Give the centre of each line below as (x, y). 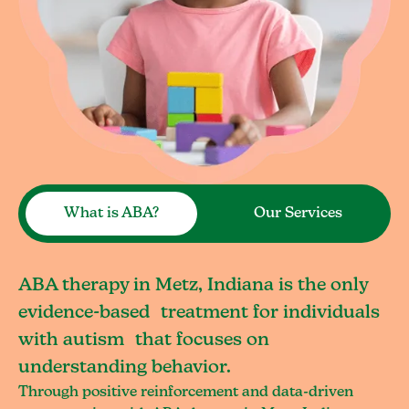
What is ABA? (111, 214)
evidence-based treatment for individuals (199, 313)
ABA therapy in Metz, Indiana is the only (193, 285)
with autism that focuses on (144, 340)
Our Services (298, 214)
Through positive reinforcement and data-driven (186, 393)
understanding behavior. (125, 367)
